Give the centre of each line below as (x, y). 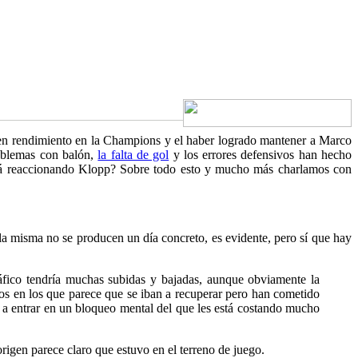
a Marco (331, 140)
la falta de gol (133, 154)
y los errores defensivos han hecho (261, 154)
